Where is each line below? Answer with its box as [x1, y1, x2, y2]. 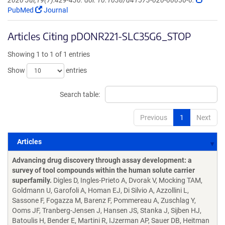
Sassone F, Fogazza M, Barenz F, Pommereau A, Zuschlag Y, [12, 196, 196, 204]
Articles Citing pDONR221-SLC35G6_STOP [8, 30, 191, 42]
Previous [140, 114, 167, 122]
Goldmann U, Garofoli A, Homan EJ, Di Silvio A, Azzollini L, [12, 186, 189, 194]
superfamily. [12, 176, 52, 184]
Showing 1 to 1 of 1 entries [8, 50, 90, 58]
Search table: [60, 90, 100, 98]
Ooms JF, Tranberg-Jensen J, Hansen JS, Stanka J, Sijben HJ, [12, 206, 201, 214]
